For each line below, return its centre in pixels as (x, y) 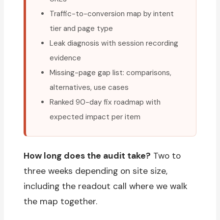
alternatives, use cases (89, 88)
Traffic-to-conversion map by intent (112, 14)
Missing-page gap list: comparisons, (110, 73)
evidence (65, 58)
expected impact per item (95, 117)
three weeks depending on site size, (96, 171)
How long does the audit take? (87, 156)
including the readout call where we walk (106, 186)
